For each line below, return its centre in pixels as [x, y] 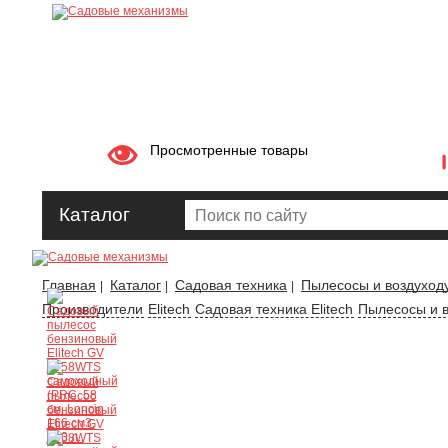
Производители [92, 309]
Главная [69, 285]
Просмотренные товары [229, 150]
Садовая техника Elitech [274, 309]
